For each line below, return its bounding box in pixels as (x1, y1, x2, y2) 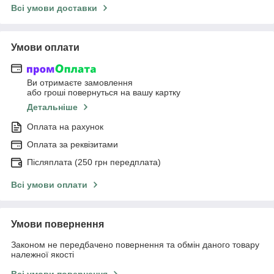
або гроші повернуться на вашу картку (27, 87, 180, 98)
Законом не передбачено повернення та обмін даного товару (11, 240, 259, 250)
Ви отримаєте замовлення (27, 78, 133, 88)
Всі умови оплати (11, 180, 87, 190)
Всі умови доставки (11, 2, 97, 13)
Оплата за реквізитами (27, 139, 118, 150)
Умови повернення (11, 219, 104, 230)
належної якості (11, 250, 74, 260)
